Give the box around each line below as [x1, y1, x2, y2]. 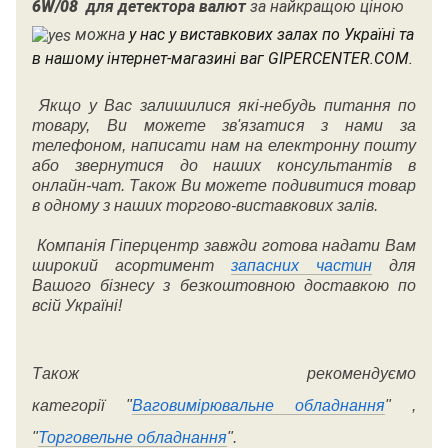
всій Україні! [32, 297, 122, 315]
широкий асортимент [32, 257, 231, 275]
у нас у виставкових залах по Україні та [129, 25, 414, 45]
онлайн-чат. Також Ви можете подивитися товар [32, 177, 416, 195]
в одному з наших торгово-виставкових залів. [32, 197, 378, 215]
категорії [32, 397, 105, 415]
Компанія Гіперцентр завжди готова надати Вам [32, 237, 416, 255]
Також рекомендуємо [32, 365, 416, 383]
